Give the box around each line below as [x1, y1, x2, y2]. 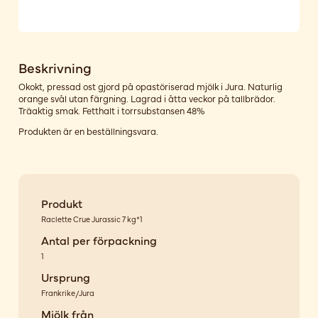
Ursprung [40, 268, 90, 285]
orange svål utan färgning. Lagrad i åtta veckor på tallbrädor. [18, 92, 275, 104]
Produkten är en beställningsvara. [18, 125, 158, 138]
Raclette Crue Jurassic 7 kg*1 [40, 213, 143, 224]
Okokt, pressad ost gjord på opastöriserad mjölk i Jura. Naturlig [18, 79, 283, 92]
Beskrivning [18, 57, 92, 77]
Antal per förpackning [40, 231, 157, 248]
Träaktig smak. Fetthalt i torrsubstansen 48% [18, 104, 204, 116]
